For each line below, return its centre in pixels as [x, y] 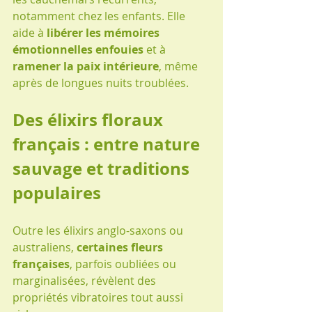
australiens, [45, 247]
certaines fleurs [121, 247]
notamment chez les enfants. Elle [100, 16]
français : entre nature [108, 144]
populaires [57, 193]
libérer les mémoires [104, 32]
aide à [30, 32]
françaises [41, 264]
